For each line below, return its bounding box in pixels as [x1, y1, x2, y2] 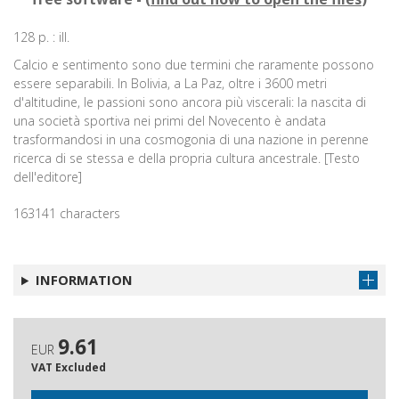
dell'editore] [13, 168, 82, 186]
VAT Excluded [31, 359, 106, 375]
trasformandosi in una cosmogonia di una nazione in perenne [13, 131, 369, 149]
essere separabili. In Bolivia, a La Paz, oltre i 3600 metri [13, 75, 327, 93]
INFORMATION [35, 271, 133, 289]
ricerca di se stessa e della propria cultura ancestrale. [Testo [13, 150, 360, 167]
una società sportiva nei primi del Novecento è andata [13, 112, 326, 130]
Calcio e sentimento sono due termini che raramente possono [13, 56, 374, 74]
